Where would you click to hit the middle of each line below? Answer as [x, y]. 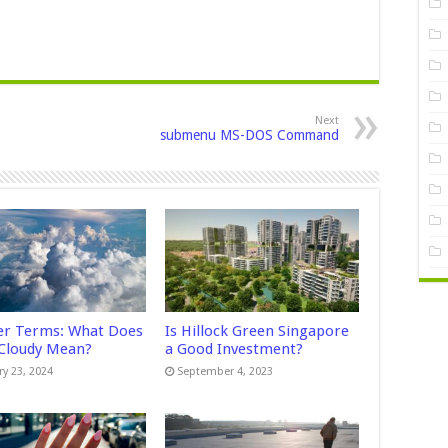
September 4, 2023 [224, 372]
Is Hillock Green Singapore [256, 331]
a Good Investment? [233, 349]
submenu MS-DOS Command [249, 135]
